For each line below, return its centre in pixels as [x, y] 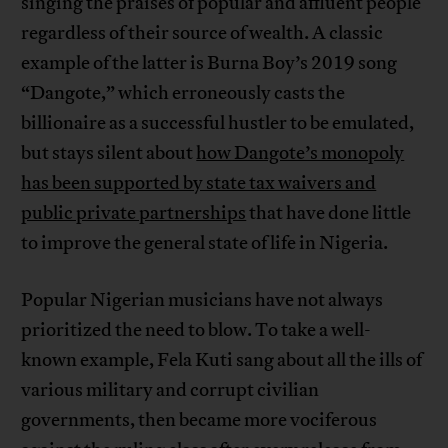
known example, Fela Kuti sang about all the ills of [222, 359]
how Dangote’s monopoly [300, 152]
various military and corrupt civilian [170, 389]
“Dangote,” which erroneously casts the [183, 92]
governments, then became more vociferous [199, 419]
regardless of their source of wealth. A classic [202, 32]
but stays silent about [109, 152]
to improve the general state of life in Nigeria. [205, 242]
